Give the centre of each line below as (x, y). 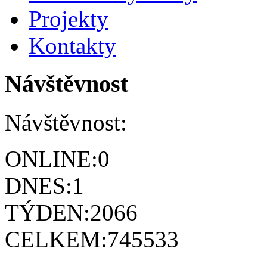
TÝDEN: (47, 213)
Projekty (69, 18)
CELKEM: (56, 240)
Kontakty (72, 45)
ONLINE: (51, 159)
